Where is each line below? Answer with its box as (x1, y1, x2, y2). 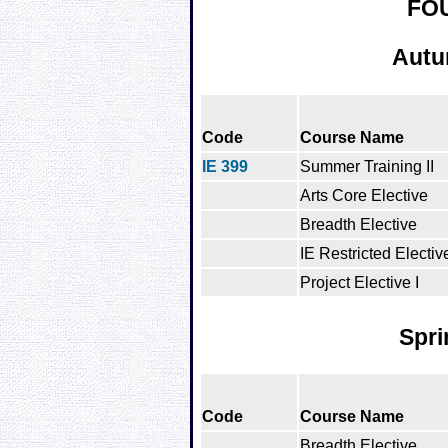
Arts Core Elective (300, 186, 428, 204)
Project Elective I (300, 273, 419, 291)
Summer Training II (300, 157, 434, 175)
